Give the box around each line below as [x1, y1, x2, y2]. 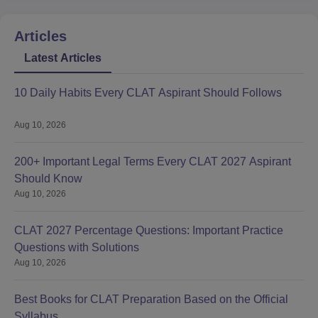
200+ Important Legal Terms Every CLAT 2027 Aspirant [14, 155, 291, 168]
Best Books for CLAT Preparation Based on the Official [14, 293, 288, 306]
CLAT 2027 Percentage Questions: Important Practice [14, 224, 283, 237]
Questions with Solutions [14, 241, 139, 254]
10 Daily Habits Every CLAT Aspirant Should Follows [14, 87, 282, 99]
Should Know [14, 172, 82, 185]
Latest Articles [24, 52, 102, 65]
